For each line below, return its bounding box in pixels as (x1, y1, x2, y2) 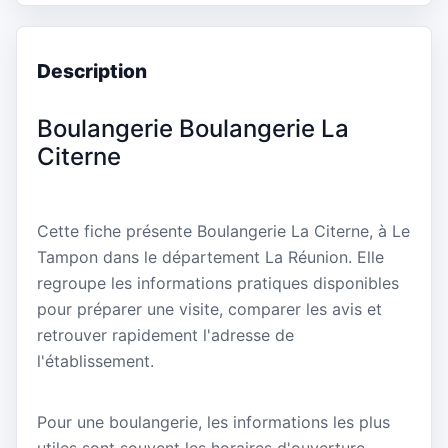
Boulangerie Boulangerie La (37, 114, 349, 144)
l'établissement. (37, 350, 154, 371)
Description (37, 58, 147, 83)
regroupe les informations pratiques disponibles (37, 272, 399, 293)
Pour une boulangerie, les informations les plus (37, 411, 390, 432)
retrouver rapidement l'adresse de (37, 324, 294, 345)
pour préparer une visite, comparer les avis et (37, 298, 382, 319)
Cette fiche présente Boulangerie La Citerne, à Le (37, 220, 410, 241)
